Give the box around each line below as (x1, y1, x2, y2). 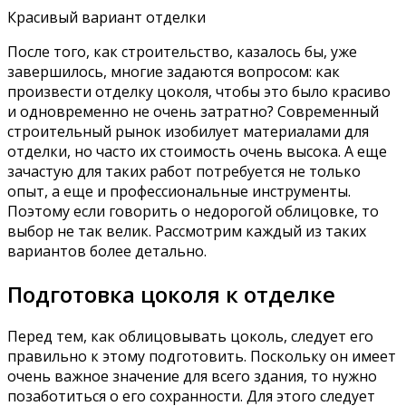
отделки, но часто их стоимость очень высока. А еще (7, 140, 387, 161)
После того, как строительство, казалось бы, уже (7, 41, 357, 62)
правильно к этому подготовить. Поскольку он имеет (7, 346, 396, 367)
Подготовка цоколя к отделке (7, 278, 335, 309)
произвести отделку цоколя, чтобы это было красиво (7, 81, 391, 101)
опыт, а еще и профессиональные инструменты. (7, 180, 351, 201)
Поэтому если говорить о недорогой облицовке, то (7, 200, 379, 221)
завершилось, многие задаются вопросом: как (7, 61, 340, 82)
